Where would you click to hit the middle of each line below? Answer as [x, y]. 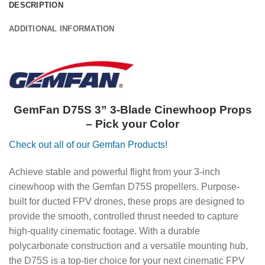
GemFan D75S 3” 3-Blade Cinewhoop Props [132, 110]
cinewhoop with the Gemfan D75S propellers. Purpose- [124, 186]
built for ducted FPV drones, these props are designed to [127, 201]
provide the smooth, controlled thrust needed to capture [124, 216]
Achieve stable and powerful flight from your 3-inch [114, 172]
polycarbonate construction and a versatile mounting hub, [128, 245]
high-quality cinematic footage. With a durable [104, 231]
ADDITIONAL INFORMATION [62, 28]
